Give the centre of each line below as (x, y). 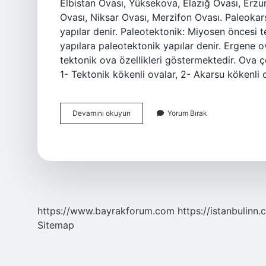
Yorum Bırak (187, 113)
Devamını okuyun (102, 113)
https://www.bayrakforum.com (106, 211)
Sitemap (56, 225)
